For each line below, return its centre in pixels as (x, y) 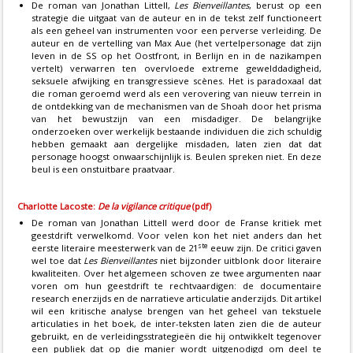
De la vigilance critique (144, 206)
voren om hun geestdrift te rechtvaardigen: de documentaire (176, 286)
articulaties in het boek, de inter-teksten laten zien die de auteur (176, 324)
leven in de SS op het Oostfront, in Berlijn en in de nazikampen (176, 56)
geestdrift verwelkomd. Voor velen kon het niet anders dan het (176, 236)
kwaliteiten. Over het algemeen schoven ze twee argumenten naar (176, 273)
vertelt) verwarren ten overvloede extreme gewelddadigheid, (176, 69)
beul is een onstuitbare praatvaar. (103, 169)
